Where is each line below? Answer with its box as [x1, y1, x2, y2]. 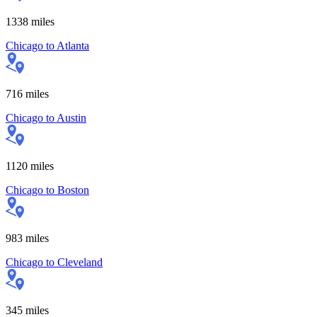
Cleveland [57, 255, 103, 268]
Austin [57, 111, 86, 124]
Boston [57, 183, 89, 196]
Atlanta [57, 39, 89, 52]
